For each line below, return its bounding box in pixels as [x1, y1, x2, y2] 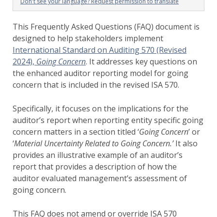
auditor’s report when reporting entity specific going [13, 115, 203, 125]
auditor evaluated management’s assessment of [13, 173, 187, 184]
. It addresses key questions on [86, 56, 197, 67]
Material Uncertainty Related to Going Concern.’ [14, 138, 173, 149]
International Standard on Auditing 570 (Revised [13, 45, 186, 55]
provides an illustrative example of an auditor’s [13, 150, 183, 160]
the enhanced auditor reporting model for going [13, 68, 188, 78]
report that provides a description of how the [13, 161, 177, 172]
